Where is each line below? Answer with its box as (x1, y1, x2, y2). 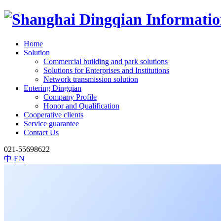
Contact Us (24, 128, 59, 137)
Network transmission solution (43, 74, 138, 83)
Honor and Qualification (43, 101, 119, 110)
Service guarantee (24, 119, 79, 128)
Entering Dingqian (24, 83, 81, 92)
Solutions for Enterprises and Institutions (43, 66, 169, 74)
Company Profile (43, 92, 97, 101)
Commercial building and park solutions (43, 57, 168, 66)
